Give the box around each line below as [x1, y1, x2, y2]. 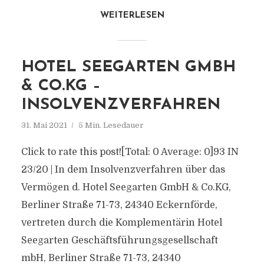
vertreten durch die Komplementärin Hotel [21, 217, 222, 228]
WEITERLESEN [100, 11, 164, 20]
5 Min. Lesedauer [78, 121, 144, 130]
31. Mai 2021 [21, 121, 67, 130]
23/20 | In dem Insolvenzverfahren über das [21, 164, 225, 175]
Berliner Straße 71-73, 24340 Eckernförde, [21, 200, 217, 210]
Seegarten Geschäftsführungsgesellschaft [21, 235, 218, 246]
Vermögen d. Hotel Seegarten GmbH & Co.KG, [21, 182, 231, 193]
